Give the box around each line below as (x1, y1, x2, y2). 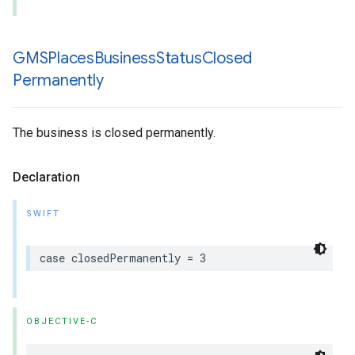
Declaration (13, 170, 80, 185)
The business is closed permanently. (13, 125, 216, 140)
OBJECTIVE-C (26, 316, 97, 326)
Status (155, 48, 202, 68)
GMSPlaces (13, 48, 94, 68)
